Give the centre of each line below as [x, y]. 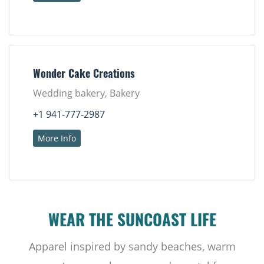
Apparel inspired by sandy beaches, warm [132, 247]
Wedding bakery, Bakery [86, 93]
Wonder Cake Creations [84, 75]
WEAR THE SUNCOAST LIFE [132, 223]
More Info [57, 138]
